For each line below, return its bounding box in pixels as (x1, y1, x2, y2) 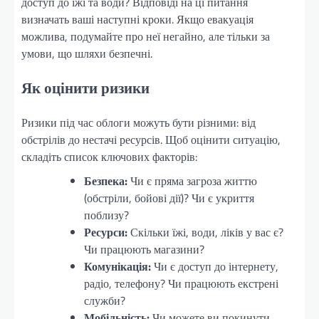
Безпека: (84, 172, 127, 189)
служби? (84, 291, 125, 309)
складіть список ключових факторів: (21, 147, 197, 165)
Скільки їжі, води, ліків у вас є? (127, 223, 283, 241)
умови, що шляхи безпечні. (21, 45, 152, 63)
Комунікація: (84, 257, 151, 275)
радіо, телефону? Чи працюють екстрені (84, 274, 278, 292)
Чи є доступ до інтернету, (151, 257, 278, 275)
